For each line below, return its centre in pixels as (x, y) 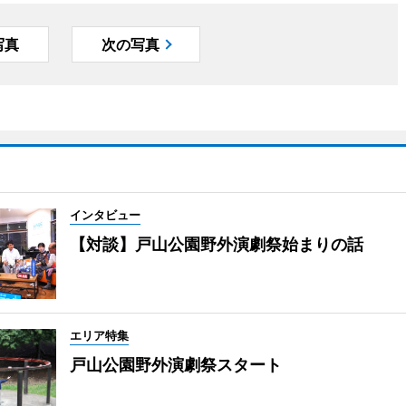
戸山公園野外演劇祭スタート (175, 365)
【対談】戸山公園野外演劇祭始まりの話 (216, 245)
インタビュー (105, 215)
